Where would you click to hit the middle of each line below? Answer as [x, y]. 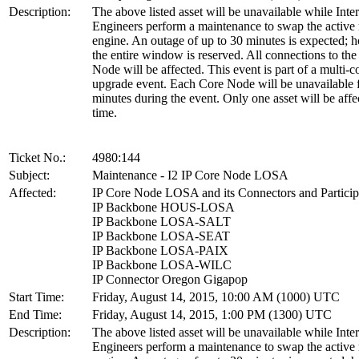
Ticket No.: [37, 157]
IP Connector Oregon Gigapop [170, 279]
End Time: [35, 314]
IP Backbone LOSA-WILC [162, 264]
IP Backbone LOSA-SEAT [161, 236]
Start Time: [36, 296]
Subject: [29, 175]
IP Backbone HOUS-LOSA [163, 207]
